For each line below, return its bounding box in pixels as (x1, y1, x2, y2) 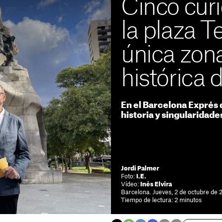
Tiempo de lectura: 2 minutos (121, 197, 202, 203)
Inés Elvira (140, 181, 172, 187)
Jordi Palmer (121, 166, 159, 171)
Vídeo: (121, 181, 140, 187)
